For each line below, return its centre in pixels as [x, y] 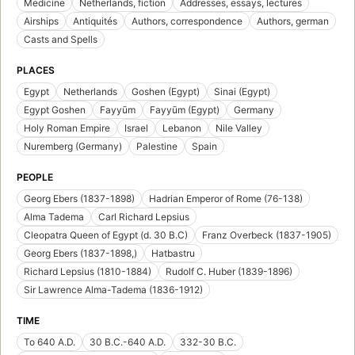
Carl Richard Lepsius [144, 216]
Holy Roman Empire [67, 128]
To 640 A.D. [50, 342]
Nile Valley [239, 128]
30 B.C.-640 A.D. [128, 342]
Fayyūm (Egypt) [185, 109]
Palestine [157, 146]
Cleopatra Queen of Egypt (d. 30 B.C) [106, 235]
